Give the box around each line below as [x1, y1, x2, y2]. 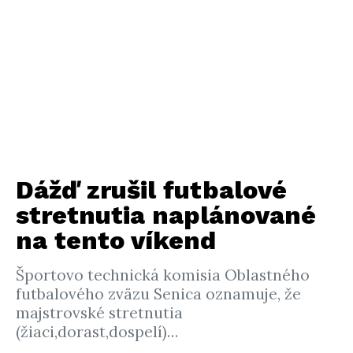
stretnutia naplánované [16, 200, 316, 230]
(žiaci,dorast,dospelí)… [16, 322, 178, 341]
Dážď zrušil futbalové [16, 175, 287, 205]
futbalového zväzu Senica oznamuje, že [16, 284, 301, 303]
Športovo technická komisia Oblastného [16, 266, 310, 284]
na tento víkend [16, 225, 216, 255]
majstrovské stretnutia [16, 303, 183, 322]
